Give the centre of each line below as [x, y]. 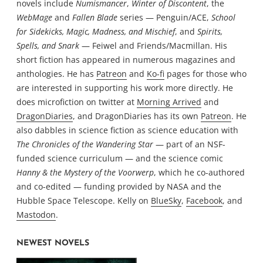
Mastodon [36, 215]
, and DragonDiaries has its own [137, 116]
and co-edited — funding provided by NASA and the [119, 187]
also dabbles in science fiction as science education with [127, 130]
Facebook [204, 201]
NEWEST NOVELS [53, 243]
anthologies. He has [56, 74]
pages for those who [205, 74]
